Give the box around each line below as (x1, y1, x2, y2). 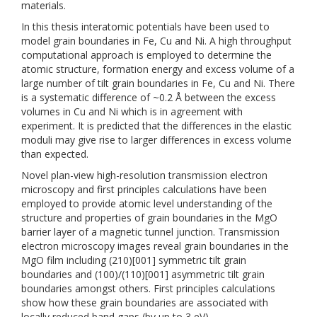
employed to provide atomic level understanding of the (21, 197, 272, 210)
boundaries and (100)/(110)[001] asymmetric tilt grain (21, 267, 265, 281)
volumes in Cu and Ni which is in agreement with (21, 105, 243, 118)
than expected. (21, 147, 88, 161)
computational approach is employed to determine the (21, 48, 272, 62)
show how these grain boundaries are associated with (21, 296, 268, 309)
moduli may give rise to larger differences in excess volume (21, 133, 292, 146)
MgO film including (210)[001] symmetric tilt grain (21, 253, 246, 267)
